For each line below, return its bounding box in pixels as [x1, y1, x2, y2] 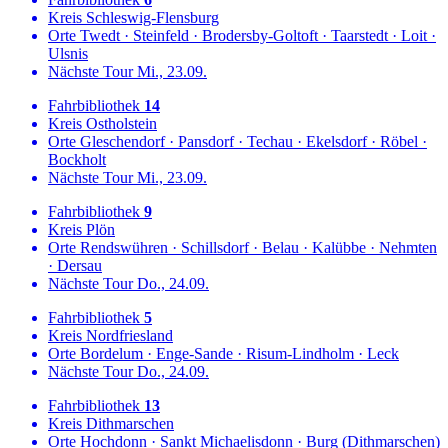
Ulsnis [48, 44, 88, 62]
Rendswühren [76, 238, 168, 256]
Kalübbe [312, 238, 366, 256]
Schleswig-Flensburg [82, 8, 219, 26]
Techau [247, 132, 293, 150]
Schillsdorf [181, 238, 249, 256]
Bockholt [48, 150, 106, 168]
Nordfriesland [82, 326, 173, 344]
